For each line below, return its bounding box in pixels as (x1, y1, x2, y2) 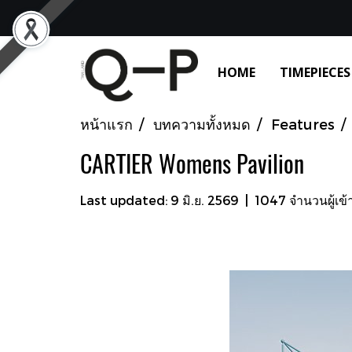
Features (271, 115, 335, 132)
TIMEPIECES (280, 64, 350, 81)
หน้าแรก (80, 115, 133, 132)
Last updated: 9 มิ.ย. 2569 (80, 192, 239, 207)
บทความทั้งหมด (153, 115, 251, 132)
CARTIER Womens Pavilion (80, 147, 304, 180)
